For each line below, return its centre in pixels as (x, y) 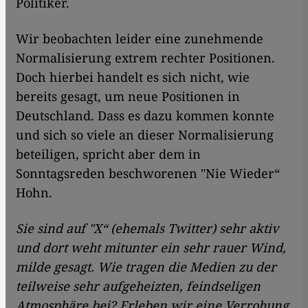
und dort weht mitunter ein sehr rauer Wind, (151, 248)
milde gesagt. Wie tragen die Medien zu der (146, 267)
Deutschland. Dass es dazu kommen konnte (145, 116)
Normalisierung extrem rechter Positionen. (145, 58)
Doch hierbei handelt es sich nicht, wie (133, 77)
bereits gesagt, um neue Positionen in (128, 97)
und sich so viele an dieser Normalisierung (145, 135)
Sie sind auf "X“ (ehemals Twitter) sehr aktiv (147, 229)
